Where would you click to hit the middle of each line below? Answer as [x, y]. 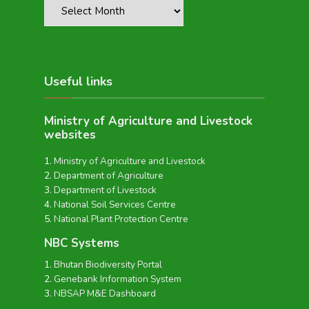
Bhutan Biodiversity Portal [108, 264]
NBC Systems [82, 243]
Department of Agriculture [109, 175]
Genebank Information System [118, 279]
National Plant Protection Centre [121, 219]
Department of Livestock [105, 190]
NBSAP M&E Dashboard [105, 293]
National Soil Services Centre [115, 204]
